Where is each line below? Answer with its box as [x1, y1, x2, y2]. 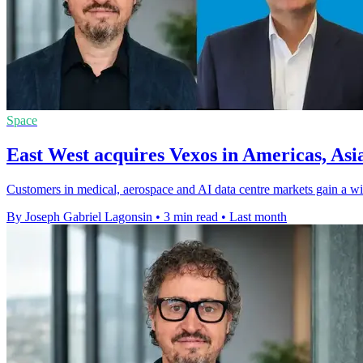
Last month [229, 210, 287, 224]
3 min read [164, 210, 218, 224]
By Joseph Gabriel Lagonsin [6, 210, 152, 224]
